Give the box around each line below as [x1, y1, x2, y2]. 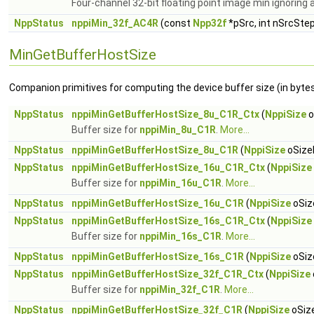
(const [158, 18, 193, 29]
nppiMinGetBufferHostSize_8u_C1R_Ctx [71, 109, 259, 120]
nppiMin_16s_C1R [139, 231, 221, 242]
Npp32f [193, 18, 226, 29]
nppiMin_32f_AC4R [71, 18, 158, 29]
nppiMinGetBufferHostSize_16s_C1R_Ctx [71, 215, 265, 226]
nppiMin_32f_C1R [139, 284, 220, 295]
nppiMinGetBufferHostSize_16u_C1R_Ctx [71, 162, 265, 173]
